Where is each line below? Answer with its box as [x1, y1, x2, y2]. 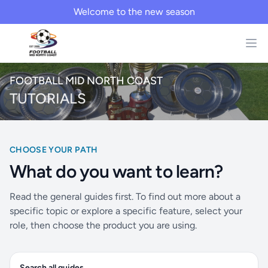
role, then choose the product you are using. [10, 220, 197, 231]
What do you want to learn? [10, 160, 223, 182]
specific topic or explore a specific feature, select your [10, 205, 242, 217]
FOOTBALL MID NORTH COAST [10, 74, 163, 87]
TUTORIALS [10, 90, 86, 107]
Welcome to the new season [73, 6, 195, 17]
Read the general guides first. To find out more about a [10, 191, 240, 202]
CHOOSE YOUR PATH [10, 145, 98, 155]
